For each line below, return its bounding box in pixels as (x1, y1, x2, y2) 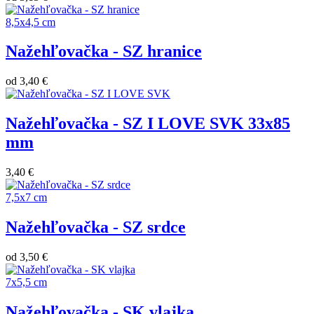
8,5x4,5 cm (6, 15, 55, 28)
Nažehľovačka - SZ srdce (6, 218, 186, 237)
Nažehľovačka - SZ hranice (6, 42, 202, 61)
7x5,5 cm (6, 275, 47, 288)
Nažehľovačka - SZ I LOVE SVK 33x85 (6, 114, 290, 133)
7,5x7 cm (6, 191, 47, 204)
